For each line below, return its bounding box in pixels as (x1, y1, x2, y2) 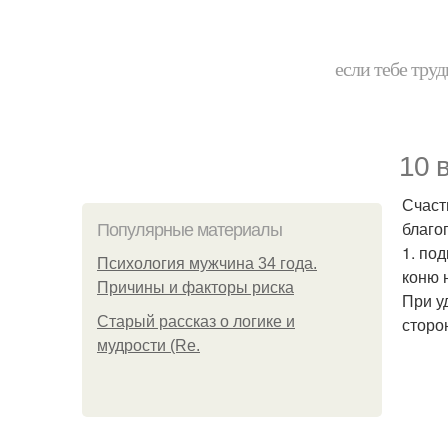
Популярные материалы (97, 220, 282, 240)
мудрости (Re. (97, 337, 200, 354)
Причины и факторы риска (97, 279, 294, 296)
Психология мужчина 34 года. (97, 255, 317, 272)
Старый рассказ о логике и (97, 313, 295, 330)
